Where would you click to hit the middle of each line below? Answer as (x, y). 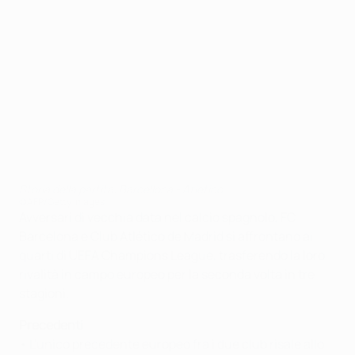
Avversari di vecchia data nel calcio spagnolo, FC (157, 217)
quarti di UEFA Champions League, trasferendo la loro (172, 255)
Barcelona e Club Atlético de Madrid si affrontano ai (166, 236)
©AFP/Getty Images (62, 202)
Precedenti (51, 325)
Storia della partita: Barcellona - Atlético (121, 189)
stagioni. (44, 293)
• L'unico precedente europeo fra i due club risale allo (172, 344)
